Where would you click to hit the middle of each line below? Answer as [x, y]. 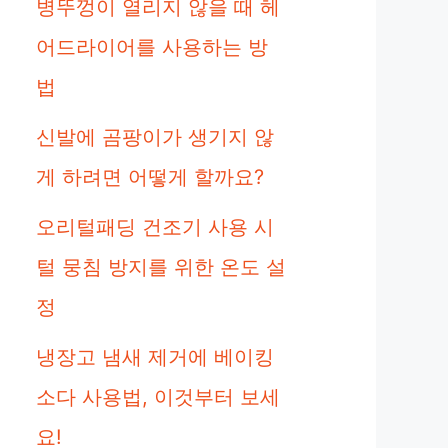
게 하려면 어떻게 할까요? [150, 177]
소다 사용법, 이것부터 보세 [158, 397]
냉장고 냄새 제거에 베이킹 [155, 357]
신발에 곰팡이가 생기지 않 [155, 137]
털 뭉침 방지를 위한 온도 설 [161, 267]
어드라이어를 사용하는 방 [152, 47]
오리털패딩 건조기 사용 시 [155, 227]
